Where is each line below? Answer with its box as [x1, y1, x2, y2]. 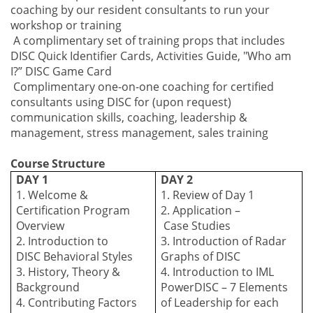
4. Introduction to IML [161, 264, 275, 279]
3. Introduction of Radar [161, 233, 287, 249]
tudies [198, 218, 231, 233]
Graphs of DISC [161, 249, 241, 264]
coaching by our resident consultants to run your [10, 2, 270, 17]
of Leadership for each [161, 295, 279, 310]
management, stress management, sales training [10, 125, 268, 140]
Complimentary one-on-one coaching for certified [13, 79, 274, 94]
